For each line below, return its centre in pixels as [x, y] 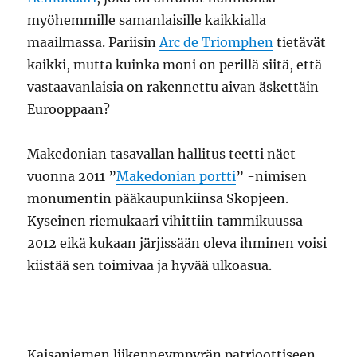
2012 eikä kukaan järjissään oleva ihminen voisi [177, 243]
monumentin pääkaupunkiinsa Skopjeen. [158, 198]
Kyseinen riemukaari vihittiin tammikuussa [165, 221]
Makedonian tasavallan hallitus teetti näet [162, 154]
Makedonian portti [177, 176]
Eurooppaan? [69, 109]
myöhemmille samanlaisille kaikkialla [147, 20]
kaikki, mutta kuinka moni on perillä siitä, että [175, 65]
